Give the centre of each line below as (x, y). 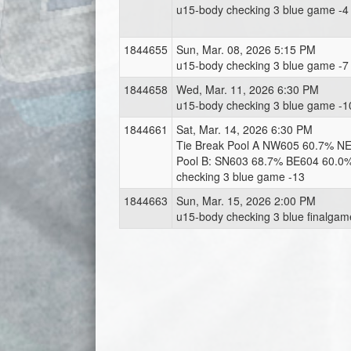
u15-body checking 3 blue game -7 (262, 65)
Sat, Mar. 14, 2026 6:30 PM (244, 129)
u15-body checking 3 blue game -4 (262, 9)
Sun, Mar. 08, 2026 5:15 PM (246, 49)
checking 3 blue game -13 (241, 176)
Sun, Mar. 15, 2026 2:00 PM (246, 201)
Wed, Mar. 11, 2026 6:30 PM (248, 89)
